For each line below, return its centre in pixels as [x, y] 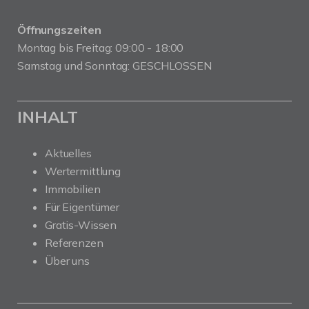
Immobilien [73, 189]
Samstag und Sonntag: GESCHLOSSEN [114, 66]
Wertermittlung [83, 171]
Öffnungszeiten [59, 30]
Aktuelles [68, 153]
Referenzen [74, 243]
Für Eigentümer [82, 207]
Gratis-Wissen [81, 225]
